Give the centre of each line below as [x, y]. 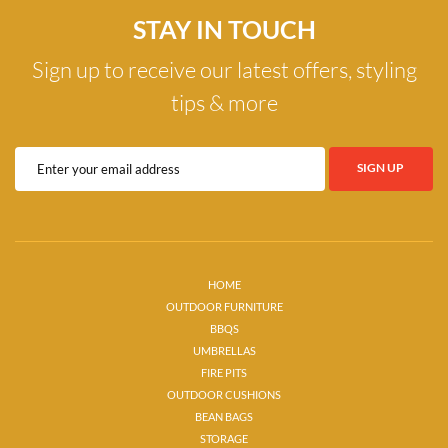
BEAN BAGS [224, 417]
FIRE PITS [224, 373]
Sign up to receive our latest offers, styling [224, 70]
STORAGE [224, 439]
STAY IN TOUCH [224, 30]
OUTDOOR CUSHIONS [224, 395]
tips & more [224, 103]
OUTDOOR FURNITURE [224, 307]
